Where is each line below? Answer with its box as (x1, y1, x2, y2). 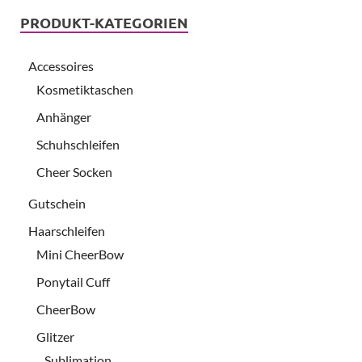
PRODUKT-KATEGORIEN (20, 12, 188, 32)
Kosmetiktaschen (36, 81, 133, 97)
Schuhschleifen (36, 136, 120, 152)
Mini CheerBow (36, 246, 124, 262)
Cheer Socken (36, 163, 112, 179)
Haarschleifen (28, 222, 105, 238)
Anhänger (36, 108, 91, 124)
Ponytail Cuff (36, 273, 110, 289)
